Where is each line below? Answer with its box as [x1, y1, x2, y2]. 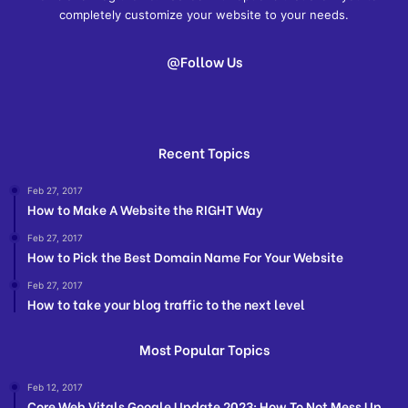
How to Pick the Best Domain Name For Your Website [27, 247, 343, 267]
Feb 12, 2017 [27, 382, 83, 393]
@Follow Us [166, 51, 242, 72]
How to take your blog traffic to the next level [27, 294, 305, 314]
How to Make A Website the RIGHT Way [27, 199, 263, 219]
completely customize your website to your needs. [59, 7, 349, 23]
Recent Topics [158, 142, 250, 163]
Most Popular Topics [138, 339, 270, 360]
